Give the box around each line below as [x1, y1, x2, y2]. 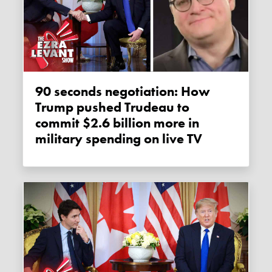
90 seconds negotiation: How [35, 83, 44, 101]
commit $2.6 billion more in [35, 115, 200, 132]
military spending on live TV [35, 131, 203, 148]
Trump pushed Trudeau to [35, 99, 190, 117]
